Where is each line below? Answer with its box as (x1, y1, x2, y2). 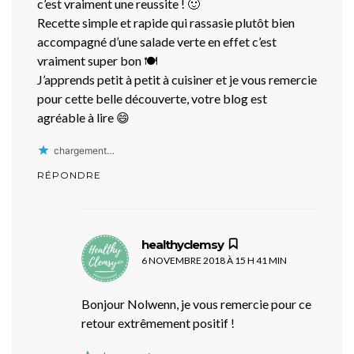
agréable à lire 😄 (37, 109, 130, 125)
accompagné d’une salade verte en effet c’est (37, 33, 277, 49)
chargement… (54, 144, 115, 156)
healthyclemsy (141, 236, 224, 252)
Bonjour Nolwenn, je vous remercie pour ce (81, 296, 311, 311)
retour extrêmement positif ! (81, 314, 235, 330)
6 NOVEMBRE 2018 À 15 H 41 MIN (141, 254, 287, 266)
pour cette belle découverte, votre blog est (37, 90, 267, 106)
